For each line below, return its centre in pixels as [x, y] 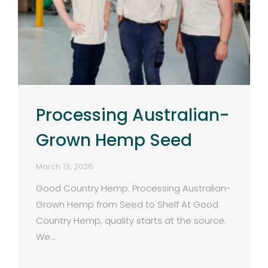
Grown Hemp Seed [114, 140]
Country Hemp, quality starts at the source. [131, 220]
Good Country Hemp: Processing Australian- [133, 188]
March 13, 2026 [65, 166]
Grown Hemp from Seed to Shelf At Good [127, 204]
